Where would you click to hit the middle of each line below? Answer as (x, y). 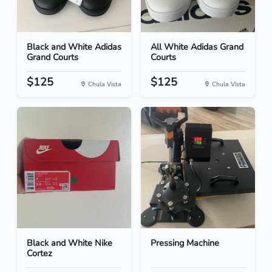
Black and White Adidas (74, 47)
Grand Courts (53, 57)
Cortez (39, 253)
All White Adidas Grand (197, 47)
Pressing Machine (185, 243)
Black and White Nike (70, 243)
